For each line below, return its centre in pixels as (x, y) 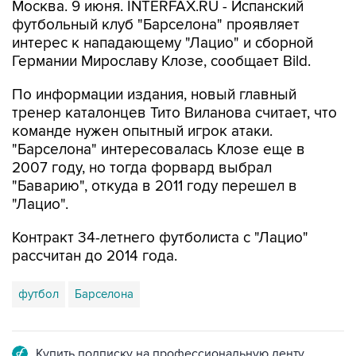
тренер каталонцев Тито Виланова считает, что (174, 113)
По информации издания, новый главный (154, 95)
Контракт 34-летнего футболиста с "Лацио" (160, 238)
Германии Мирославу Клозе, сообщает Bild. (161, 62)
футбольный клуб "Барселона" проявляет (156, 25)
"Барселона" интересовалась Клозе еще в (159, 150)
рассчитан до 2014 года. (95, 256)
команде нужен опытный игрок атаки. (142, 132)
